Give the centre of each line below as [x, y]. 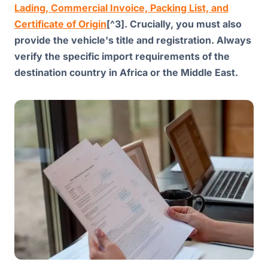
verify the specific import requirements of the [122, 56]
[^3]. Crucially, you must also [174, 24]
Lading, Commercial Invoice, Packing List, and [121, 7]
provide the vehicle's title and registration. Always [133, 40]
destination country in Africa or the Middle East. [126, 72]
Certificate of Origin [60, 24]
